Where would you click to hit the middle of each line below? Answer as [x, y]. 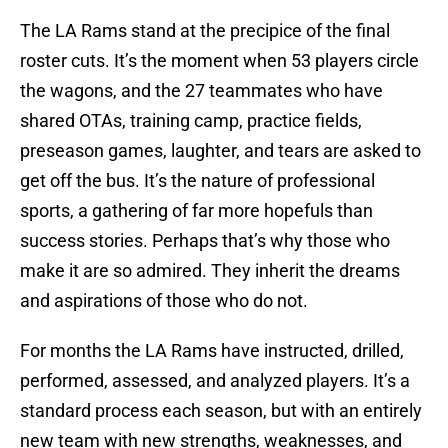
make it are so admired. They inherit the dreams [210, 271]
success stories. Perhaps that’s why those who [205, 241]
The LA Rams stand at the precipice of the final [205, 31]
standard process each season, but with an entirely [221, 411]
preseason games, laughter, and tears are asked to [220, 151]
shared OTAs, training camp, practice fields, [191, 121]
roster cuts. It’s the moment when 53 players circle [219, 61]
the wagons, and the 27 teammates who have [201, 91]
